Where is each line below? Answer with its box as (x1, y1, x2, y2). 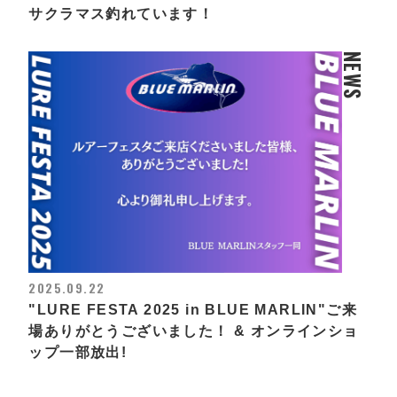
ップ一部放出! (28, 345, 128, 360)
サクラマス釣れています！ (28, 6, 214, 21)
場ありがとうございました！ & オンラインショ (28, 323, 359, 339)
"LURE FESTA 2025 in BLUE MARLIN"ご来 (28, 302, 358, 317)
